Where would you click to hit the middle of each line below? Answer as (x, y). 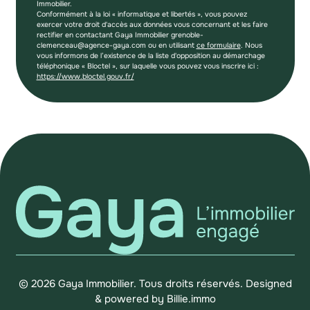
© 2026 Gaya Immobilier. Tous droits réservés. (132, 283)
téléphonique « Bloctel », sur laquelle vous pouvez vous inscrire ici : (147, 66)
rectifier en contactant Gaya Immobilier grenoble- (120, 35)
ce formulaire (218, 46)
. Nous (251, 46)
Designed (268, 283)
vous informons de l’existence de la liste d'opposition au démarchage (151, 56)
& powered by (130, 299)
